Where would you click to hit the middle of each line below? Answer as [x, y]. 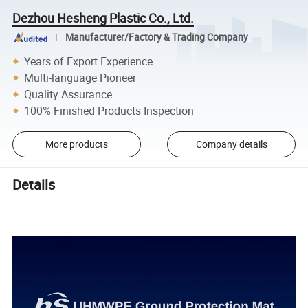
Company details [231, 144]
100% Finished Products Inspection [109, 110]
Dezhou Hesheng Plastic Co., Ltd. [103, 18]
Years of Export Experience [89, 61]
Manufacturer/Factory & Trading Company [156, 37]
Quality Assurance [68, 94]
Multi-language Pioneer [80, 77]
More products [76, 144]
